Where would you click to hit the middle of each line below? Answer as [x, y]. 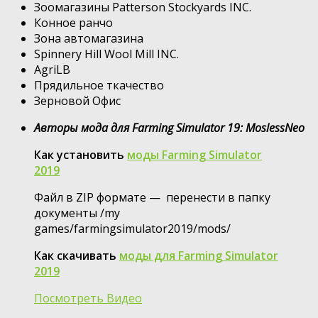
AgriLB [52, 69]
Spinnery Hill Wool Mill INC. [106, 54]
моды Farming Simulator [194, 154]
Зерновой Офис [77, 100]
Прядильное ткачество [99, 85]
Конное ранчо [73, 22]
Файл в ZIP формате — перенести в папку [152, 197]
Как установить [81, 154]
